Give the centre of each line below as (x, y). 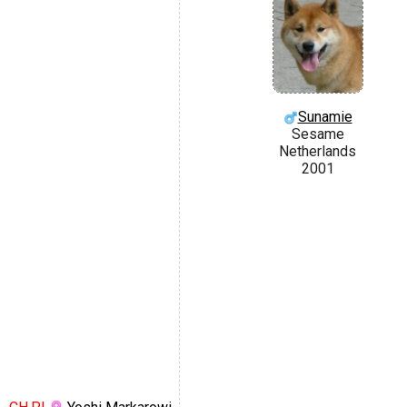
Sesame (318, 134)
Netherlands (318, 152)
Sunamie (325, 117)
